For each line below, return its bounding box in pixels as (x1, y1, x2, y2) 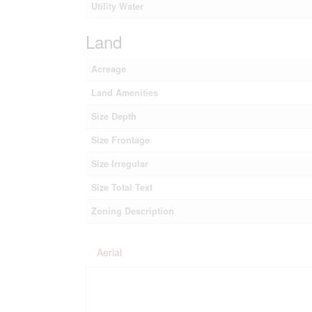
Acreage (91, 62, 126, 75)
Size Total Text (91, 180, 153, 194)
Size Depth (91, 109, 136, 123)
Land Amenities (91, 86, 158, 99)
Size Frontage (91, 133, 150, 146)
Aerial (96, 244, 122, 259)
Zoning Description (91, 204, 174, 217)
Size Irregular (91, 157, 148, 170)
